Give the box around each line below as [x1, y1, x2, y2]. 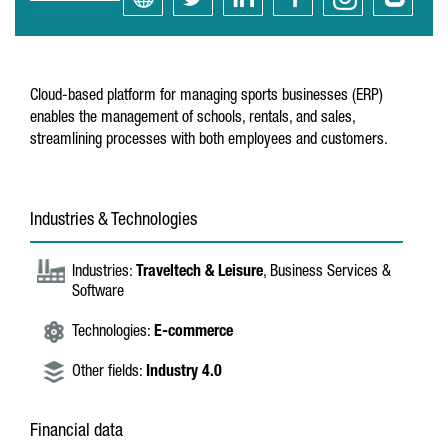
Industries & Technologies [30, 212, 197, 230]
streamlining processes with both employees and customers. [30, 133, 388, 149]
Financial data [30, 423, 123, 441]
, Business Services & [263, 265, 391, 281]
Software [72, 285, 124, 301]
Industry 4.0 [146, 365, 222, 381]
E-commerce [154, 325, 233, 341]
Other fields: [72, 365, 146, 381]
